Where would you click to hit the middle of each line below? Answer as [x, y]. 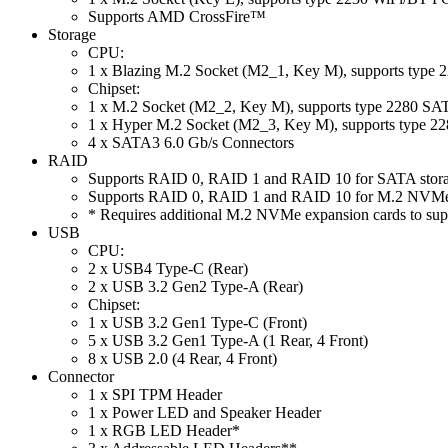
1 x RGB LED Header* [164, 430]
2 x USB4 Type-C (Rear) [168, 268]
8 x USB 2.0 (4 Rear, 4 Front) [182, 358]
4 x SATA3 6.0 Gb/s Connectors [191, 142]
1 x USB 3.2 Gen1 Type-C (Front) [197, 322]
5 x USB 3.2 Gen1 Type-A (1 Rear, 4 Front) [228, 340]
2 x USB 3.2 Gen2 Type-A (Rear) [195, 286]
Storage [72, 34]
